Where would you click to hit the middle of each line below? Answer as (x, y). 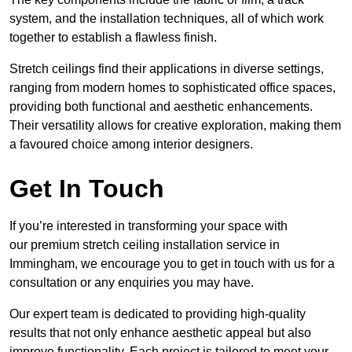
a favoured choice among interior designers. (131, 144)
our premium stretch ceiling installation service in (145, 244)
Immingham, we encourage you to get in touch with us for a (172, 263)
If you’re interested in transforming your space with (148, 225)
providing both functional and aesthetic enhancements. (161, 106)
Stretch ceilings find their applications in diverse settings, (167, 68)
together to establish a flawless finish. (113, 37)
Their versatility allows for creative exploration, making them (175, 125)
